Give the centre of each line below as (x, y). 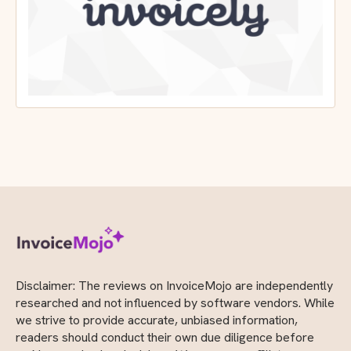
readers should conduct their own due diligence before (165, 337)
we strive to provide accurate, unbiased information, (157, 320)
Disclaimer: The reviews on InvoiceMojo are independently (174, 285)
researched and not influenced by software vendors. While (175, 302)
